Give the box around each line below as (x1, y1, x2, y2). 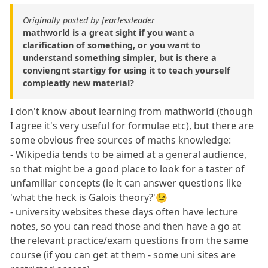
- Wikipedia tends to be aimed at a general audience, (10, 147, 247, 161)
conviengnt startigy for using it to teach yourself (23, 64, 230, 76)
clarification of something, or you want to (23, 39, 200, 51)
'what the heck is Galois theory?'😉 (10, 190, 168, 204)
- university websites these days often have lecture (10, 205, 239, 218)
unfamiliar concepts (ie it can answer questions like (10, 176, 242, 190)
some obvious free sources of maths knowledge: (10, 133, 232, 147)
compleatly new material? (23, 77, 134, 89)
